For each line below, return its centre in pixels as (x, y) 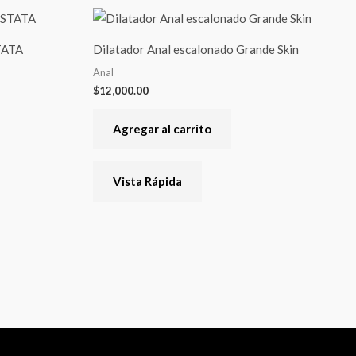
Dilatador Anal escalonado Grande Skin (196, 49)
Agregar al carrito (162, 128)
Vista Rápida (147, 181)
